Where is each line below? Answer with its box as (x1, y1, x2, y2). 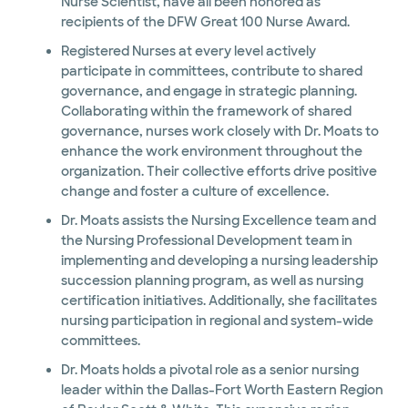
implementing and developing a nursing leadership (60, 252, 378, 269)
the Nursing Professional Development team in (60, 232, 217, 249)
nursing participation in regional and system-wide (60, 312, 373, 329)
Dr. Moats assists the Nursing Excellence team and (60, 212, 376, 229)
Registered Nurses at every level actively (60, 43, 316, 59)
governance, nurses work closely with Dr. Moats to (60, 123, 379, 139)
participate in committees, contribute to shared (60, 63, 319, 79)
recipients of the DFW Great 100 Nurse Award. (60, 14, 350, 30)
